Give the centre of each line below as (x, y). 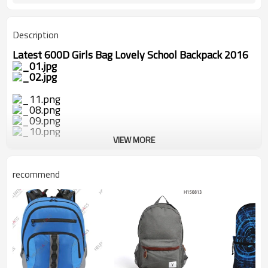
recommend (36, 174)
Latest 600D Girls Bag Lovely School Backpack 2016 (130, 55)
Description (36, 35)
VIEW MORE (134, 140)
